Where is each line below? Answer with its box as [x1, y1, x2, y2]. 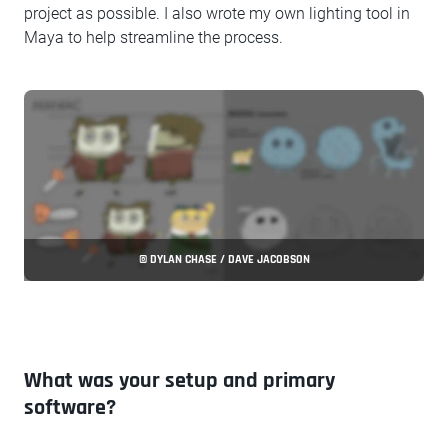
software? [24, 394, 116, 423]
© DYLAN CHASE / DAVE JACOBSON [138, 252, 310, 268]
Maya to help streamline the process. [24, 28, 283, 47]
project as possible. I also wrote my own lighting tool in [24, 4, 410, 23]
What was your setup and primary [24, 367, 335, 396]
